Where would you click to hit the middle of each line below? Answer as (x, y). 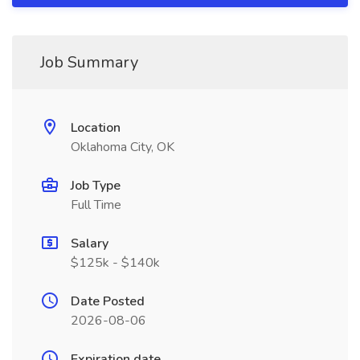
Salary (90, 243)
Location (96, 128)
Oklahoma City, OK (123, 147)
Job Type (96, 186)
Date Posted (108, 301)
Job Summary (89, 62)
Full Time (96, 205)
